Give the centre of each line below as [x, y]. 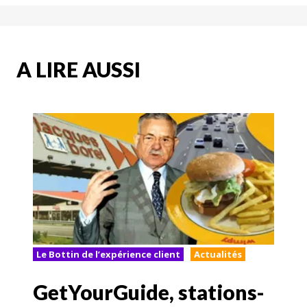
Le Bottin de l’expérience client [108, 255]
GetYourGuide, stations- [149, 292]
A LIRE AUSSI [78, 70]
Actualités [218, 255]
